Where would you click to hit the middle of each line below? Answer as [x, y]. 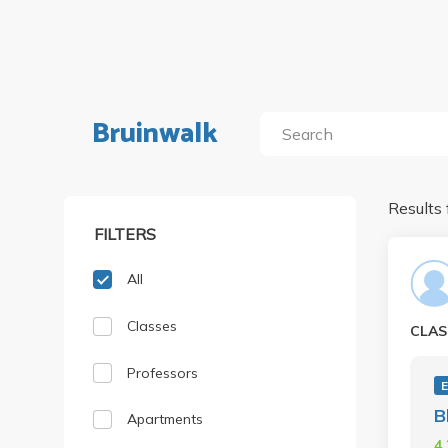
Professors [163, 372]
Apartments [165, 419]
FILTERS [125, 233]
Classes [152, 325]
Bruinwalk [155, 134]
